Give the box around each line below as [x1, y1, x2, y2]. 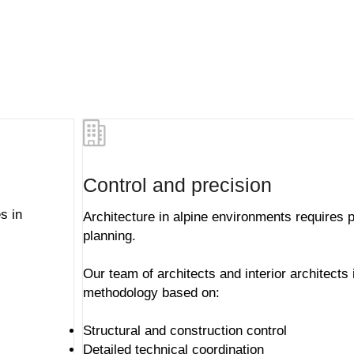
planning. [83, 228, 136, 243]
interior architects [245, 266, 348, 281]
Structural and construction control [83, 323, 287, 338]
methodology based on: [83, 285, 220, 300]
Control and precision [83, 174, 272, 196]
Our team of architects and [83, 266, 245, 281]
